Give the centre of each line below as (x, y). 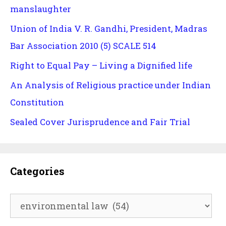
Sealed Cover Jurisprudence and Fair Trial (100, 122)
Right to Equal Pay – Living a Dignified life (101, 66)
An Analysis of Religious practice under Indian (110, 85)
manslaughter (41, 9)
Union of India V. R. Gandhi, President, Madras (109, 29)
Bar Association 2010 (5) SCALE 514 (83, 46)
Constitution (37, 102)
